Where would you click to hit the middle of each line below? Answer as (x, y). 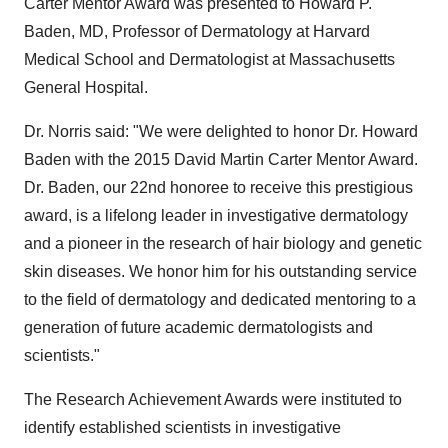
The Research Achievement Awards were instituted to (213, 399)
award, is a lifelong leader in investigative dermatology (216, 215)
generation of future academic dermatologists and (198, 327)
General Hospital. (86, 87)
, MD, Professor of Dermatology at (192, 31)
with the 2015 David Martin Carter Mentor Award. (244, 159)
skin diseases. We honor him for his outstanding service (220, 271)
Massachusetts (342, 59)
